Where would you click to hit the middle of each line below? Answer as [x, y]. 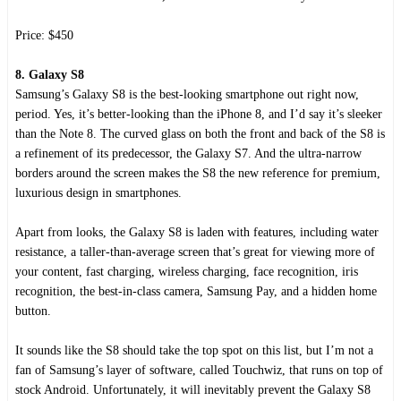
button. [33, 311]
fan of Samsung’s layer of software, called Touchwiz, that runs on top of [199, 370]
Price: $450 [44, 35]
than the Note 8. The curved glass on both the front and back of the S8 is [200, 133]
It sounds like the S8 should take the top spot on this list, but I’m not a [194, 350]
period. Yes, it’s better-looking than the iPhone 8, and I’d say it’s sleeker [199, 114]
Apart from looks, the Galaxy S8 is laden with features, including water [197, 232]
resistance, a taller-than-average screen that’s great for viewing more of [195, 252]
